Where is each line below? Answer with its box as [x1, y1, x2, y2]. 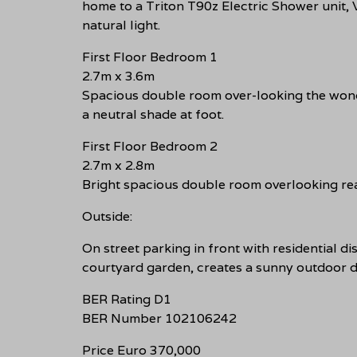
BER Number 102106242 [82, 309, 237, 327]
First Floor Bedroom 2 [82, 137, 218, 155]
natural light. [82, 16, 160, 33]
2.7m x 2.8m [82, 156, 155, 174]
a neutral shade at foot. [82, 105, 224, 123]
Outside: [82, 207, 132, 225]
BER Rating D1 [82, 290, 171, 308]
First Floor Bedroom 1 [82, 48, 218, 65]
